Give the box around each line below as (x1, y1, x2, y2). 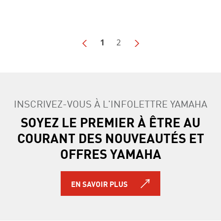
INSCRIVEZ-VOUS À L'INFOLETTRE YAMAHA (14, 96, 207, 110)
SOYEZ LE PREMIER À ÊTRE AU (21, 112, 200, 132)
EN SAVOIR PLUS (71, 178, 128, 189)
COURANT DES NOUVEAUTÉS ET (17, 128, 204, 147)
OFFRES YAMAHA (60, 144, 161, 163)
